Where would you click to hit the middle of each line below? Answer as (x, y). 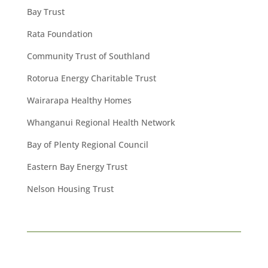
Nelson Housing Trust (70, 189)
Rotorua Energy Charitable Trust (91, 78)
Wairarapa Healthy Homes (79, 100)
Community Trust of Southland (88, 56)
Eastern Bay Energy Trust (77, 167)
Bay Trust (45, 12)
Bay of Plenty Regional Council (87, 145)
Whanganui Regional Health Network (101, 123)
